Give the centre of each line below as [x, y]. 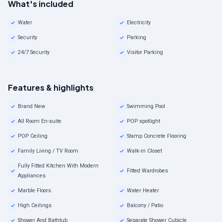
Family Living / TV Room [48, 151]
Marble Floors [34, 191]
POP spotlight [143, 121]
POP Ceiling [33, 136]
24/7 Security [34, 53]
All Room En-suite [40, 121]
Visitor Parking [145, 53]
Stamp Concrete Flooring [157, 136]
